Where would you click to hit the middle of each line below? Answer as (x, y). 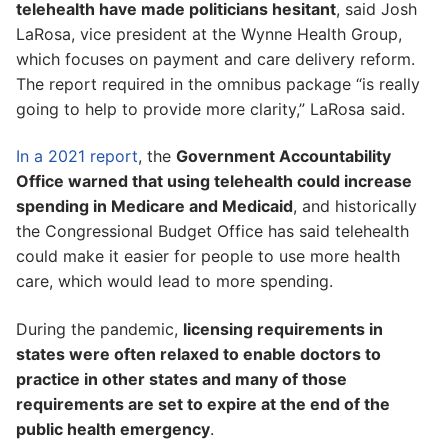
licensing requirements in (283, 328)
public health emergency (113, 428)
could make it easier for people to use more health (208, 256)
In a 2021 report (77, 156)
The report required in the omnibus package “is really (218, 83)
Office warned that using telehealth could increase (214, 181)
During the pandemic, (99, 328)
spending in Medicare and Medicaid (154, 206)
